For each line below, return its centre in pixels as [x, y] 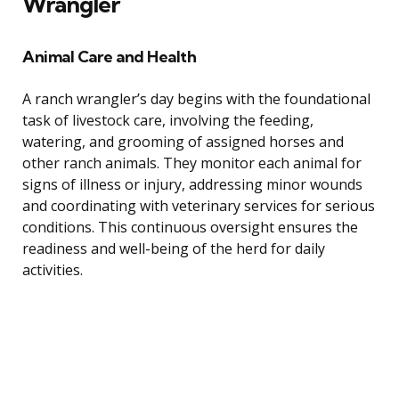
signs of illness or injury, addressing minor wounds [192, 185]
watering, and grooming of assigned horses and [183, 142]
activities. [53, 270]
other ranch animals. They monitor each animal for [192, 163]
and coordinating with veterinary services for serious [199, 206]
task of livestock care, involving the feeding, [168, 121]
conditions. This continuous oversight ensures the [190, 228]
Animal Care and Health [109, 57]
